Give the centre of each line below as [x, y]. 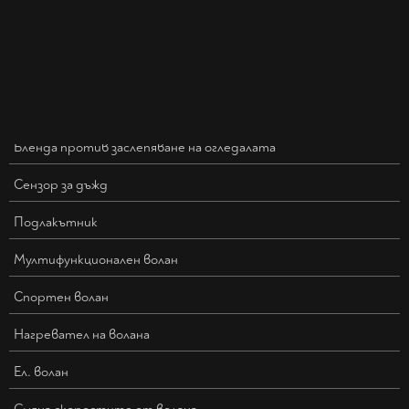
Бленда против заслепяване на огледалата [145, 148]
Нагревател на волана [82, 335]
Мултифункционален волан [96, 260]
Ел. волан [41, 372]
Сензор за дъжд [61, 185]
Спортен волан [61, 298]
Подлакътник [56, 223]
